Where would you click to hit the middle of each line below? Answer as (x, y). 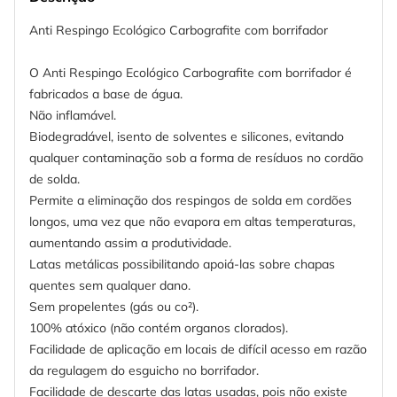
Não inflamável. (73, 116)
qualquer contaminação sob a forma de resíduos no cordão (196, 158)
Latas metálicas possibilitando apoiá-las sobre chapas (182, 265)
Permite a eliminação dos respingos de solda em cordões (191, 201)
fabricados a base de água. (106, 94)
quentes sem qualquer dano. (110, 286)
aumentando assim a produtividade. (130, 243)
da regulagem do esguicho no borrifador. (144, 371)
